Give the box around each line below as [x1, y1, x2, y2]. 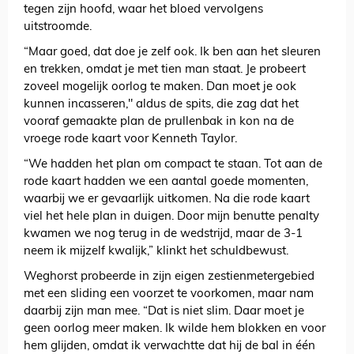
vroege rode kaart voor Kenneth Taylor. [24, 134, 237, 146]
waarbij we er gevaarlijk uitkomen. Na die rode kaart [24, 194, 310, 206]
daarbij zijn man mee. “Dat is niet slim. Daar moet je [24, 306, 304, 318]
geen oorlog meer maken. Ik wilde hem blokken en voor [24, 323, 326, 336]
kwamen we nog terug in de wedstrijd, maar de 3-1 [24, 228, 303, 241]
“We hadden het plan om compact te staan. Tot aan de [24, 159, 322, 171]
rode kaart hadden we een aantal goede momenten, [24, 176, 308, 189]
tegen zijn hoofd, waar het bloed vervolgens [24, 4, 263, 17]
